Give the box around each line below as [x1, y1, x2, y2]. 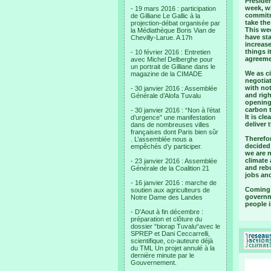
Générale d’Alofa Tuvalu [131, 92, 201, 99]
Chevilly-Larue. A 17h [131, 34, 192, 41]
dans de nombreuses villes [131, 121, 209, 128]
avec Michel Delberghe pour [131, 56, 213, 63]
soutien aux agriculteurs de [131, 186, 210, 194]
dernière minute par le [131, 252, 194, 259]
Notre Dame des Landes [131, 194, 203, 201]
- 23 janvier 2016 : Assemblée [131, 157, 217, 165]
